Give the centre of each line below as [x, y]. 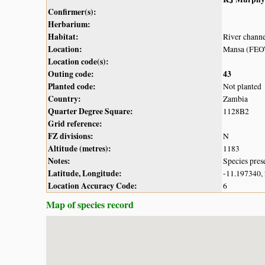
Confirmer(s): [72, 12]
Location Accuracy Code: [93, 185]
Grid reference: [75, 123]
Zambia [235, 98]
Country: [64, 98]
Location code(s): [78, 61]
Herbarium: [69, 24]
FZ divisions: [71, 136]
